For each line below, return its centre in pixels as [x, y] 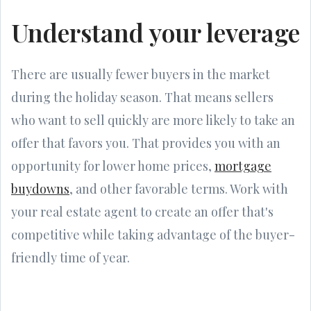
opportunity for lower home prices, [113, 166]
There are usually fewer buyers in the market [141, 74]
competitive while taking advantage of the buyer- [153, 234]
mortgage [243, 166]
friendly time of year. [70, 257]
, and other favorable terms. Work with [179, 188]
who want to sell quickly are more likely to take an [153, 120]
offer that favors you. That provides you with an [146, 143]
